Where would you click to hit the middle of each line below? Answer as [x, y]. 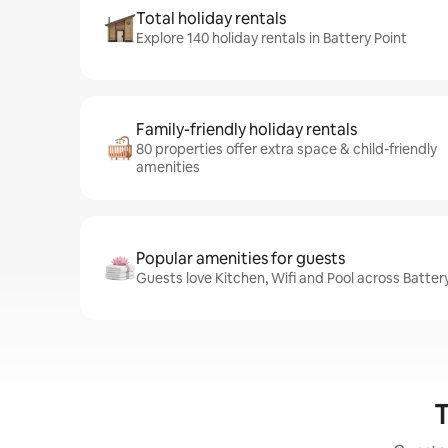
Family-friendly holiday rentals [246, 129]
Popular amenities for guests [240, 258]
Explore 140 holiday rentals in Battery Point [271, 38]
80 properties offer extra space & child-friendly [286, 149]
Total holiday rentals [211, 18]
